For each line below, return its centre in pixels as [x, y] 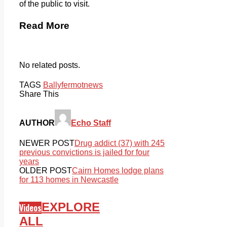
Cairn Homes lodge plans [118, 170]
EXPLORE [71, 207]
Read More [44, 26]
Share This [39, 94]
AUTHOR [37, 123]
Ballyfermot [63, 85]
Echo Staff [91, 123]
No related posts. [50, 65]
